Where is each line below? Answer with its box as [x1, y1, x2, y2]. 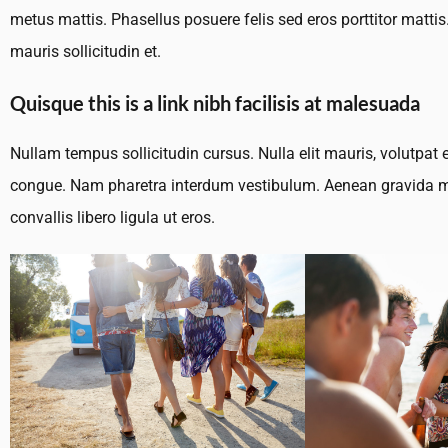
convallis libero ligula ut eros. [10, 208, 215, 228]
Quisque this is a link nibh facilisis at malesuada [10, 91, 420, 116]
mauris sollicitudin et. [10, 42, 161, 62]
